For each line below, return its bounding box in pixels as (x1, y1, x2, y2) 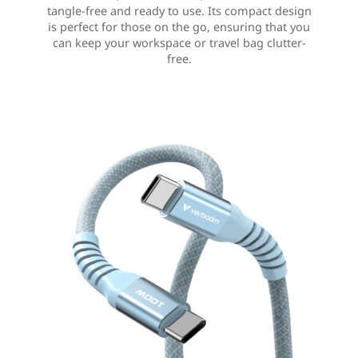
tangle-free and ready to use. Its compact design (46, 3, 312, 19)
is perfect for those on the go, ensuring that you (48, 19, 310, 35)
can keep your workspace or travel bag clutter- (52, 35, 306, 51)
